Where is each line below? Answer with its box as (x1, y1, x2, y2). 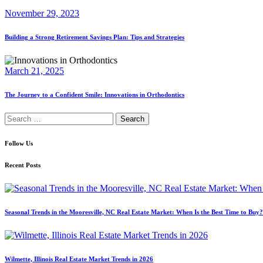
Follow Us (5, 140, 33, 147)
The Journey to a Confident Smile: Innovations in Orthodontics (5, 91, 184, 99)
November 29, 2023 (5, 8, 79, 19)
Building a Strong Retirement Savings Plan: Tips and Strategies (5, 33, 184, 41)
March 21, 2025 (5, 66, 64, 76)
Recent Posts (5, 161, 41, 169)
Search (4, 112, 29, 123)
